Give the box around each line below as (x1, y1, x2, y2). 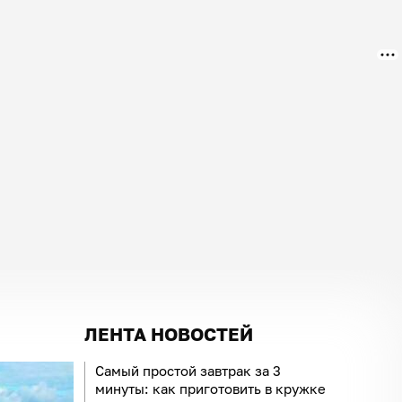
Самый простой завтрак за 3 (95, 362, 281, 379)
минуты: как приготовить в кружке (95, 380, 326, 397)
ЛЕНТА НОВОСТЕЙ (84, 322, 253, 345)
